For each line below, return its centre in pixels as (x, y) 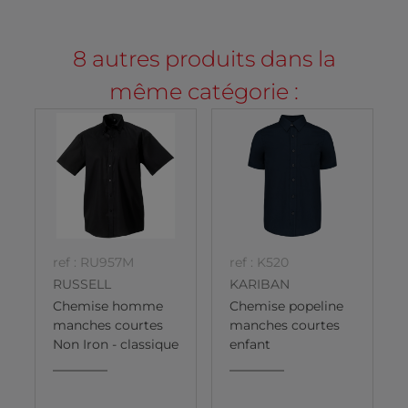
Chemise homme (108, 306)
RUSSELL (82, 285)
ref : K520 (259, 262)
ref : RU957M (93, 262)
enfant (250, 345)
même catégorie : (204, 91)
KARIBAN (260, 285)
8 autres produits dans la (204, 58)
